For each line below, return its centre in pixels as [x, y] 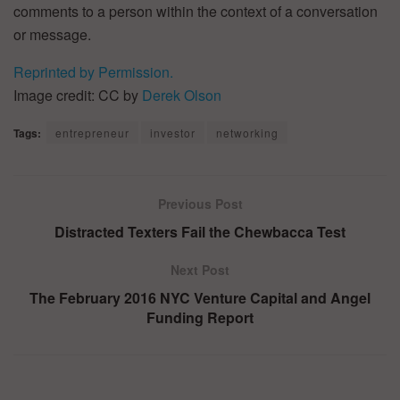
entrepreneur [92, 132]
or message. [52, 34]
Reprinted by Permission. [93, 71]
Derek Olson [182, 95]
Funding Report [200, 317]
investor [173, 132]
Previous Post [200, 203]
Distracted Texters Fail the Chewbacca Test [200, 231]
